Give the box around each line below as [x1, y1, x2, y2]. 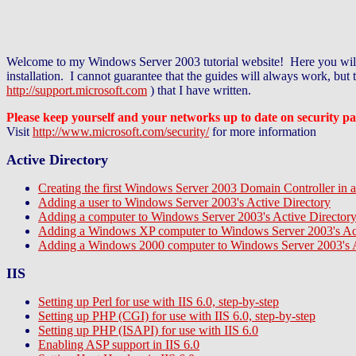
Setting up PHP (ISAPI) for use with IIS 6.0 [38, 323, 258, 337]
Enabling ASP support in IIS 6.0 [38, 338, 199, 351]
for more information [209, 125, 316, 138]
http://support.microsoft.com [6, 83, 147, 97]
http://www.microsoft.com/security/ [33, 125, 209, 138]
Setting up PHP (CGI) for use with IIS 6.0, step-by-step [38, 309, 315, 323]
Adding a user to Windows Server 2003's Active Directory [38, 195, 331, 209]
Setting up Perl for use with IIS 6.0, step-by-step [38, 295, 279, 308]
